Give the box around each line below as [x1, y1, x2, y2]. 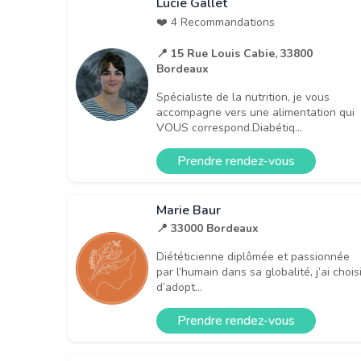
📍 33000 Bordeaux [156, 220, 259, 236]
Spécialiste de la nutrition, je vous [156, 89, 330, 105]
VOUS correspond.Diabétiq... [156, 119, 302, 135]
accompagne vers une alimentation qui [156, 104, 355, 120]
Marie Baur [156, 201, 221, 219]
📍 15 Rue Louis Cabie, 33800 [156, 45, 313, 61]
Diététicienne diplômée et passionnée [156, 248, 350, 264]
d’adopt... [156, 279, 202, 295]
